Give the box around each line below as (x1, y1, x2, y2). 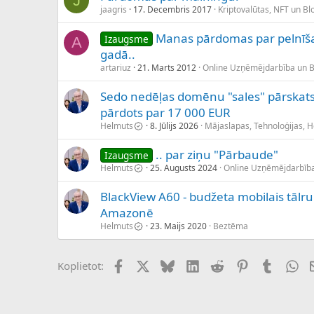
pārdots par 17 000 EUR (100, 104, 231, 121)
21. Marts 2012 (137, 62, 196, 74)
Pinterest (248, 257, 292, 272)
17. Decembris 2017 (133, 4, 212, 16)
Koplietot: (57, 259, 104, 273)
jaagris (100, 4, 127, 16)
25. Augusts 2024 (150, 162, 217, 175)
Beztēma (213, 220, 248, 233)
